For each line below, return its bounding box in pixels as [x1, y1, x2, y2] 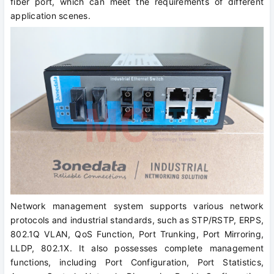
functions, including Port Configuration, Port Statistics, [10, 257, 264, 268]
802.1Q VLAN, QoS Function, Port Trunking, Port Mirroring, [10, 229, 264, 240]
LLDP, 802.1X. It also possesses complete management [10, 243, 264, 254]
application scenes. [10, 10, 91, 21]
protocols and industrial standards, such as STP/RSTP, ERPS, [10, 215, 264, 226]
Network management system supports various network [10, 201, 264, 212]
